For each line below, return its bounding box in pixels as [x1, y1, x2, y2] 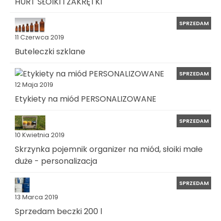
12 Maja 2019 [15, 80, 53, 89]
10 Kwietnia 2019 [15, 130, 65, 139]
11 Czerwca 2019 [15, 33, 64, 42]
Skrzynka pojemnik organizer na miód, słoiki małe [15, 143, 203, 155]
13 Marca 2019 [15, 192, 58, 201]
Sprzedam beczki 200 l [15, 205, 102, 217]
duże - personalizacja [15, 155, 97, 167]
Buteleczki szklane [15, 45, 85, 57]
